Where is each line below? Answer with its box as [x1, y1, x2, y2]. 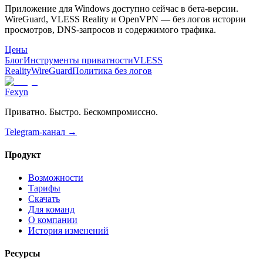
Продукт [5, 149, 41, 160]
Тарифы [28, 183, 60, 194]
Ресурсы [5, 248, 41, 259]
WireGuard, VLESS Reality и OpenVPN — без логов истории [5, 14, 246, 24]
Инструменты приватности [23, 55, 133, 65]
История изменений [28, 225, 109, 236]
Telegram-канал [5, 126, 65, 137]
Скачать [28, 194, 60, 204]
